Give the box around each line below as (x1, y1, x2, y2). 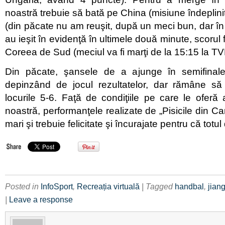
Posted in (5, 182, 41, 191)
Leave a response (9, 195, 73, 204)
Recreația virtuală (77, 182, 140, 191)
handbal (175, 182, 204, 191)
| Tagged (142, 182, 175, 191)
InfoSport (41, 182, 73, 191)
